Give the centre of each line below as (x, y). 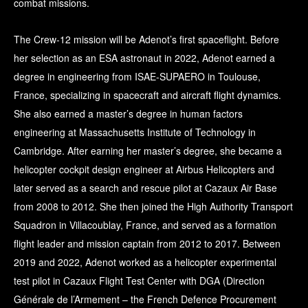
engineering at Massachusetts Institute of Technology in (135, 132)
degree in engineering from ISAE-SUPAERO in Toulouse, (137, 77)
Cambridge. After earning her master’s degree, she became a (148, 151)
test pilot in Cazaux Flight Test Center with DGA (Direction (139, 281)
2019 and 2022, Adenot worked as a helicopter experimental (145, 262)
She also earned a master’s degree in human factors (128, 114)
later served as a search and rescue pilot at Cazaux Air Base (145, 188)
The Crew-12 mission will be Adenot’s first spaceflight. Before (146, 40)
